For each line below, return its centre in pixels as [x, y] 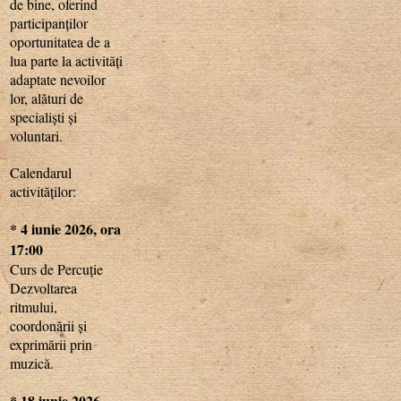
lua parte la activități [67, 60]
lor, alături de [47, 98]
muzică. [32, 363]
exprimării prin [51, 344]
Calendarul [41, 172]
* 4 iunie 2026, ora [66, 228]
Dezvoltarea [44, 287]
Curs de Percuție [57, 269]
